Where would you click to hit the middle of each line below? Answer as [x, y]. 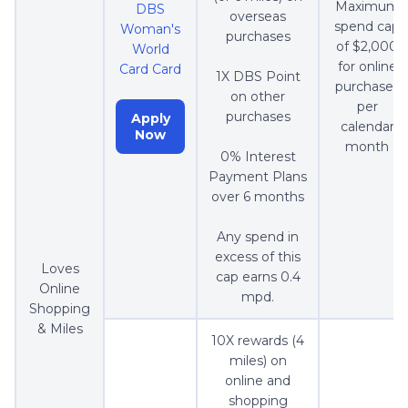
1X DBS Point [258, 77]
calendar [367, 127]
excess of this [258, 257]
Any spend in [258, 237]
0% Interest [258, 157]
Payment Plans [258, 177]
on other [258, 97]
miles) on [258, 361]
